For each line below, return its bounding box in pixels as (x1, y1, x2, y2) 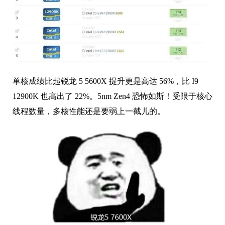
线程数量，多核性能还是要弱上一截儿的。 (13, 106, 165, 116)
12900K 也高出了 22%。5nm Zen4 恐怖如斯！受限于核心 (13, 91, 212, 100)
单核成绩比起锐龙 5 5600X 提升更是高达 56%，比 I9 (13, 76, 198, 85)
